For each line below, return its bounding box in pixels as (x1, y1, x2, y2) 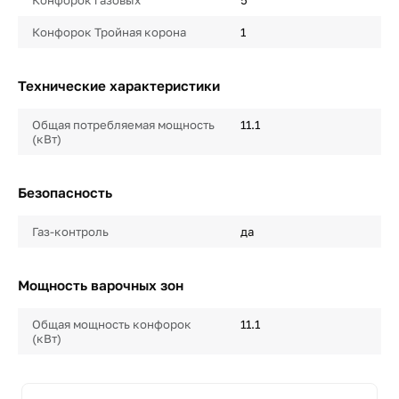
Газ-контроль (32, 224, 109, 240)
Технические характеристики (18, 77, 220, 94)
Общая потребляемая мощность (32, 118, 215, 133)
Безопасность (18, 184, 112, 201)
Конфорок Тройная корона (32, 25, 186, 40)
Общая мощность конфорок (32, 317, 191, 332)
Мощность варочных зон (18, 277, 183, 294)
